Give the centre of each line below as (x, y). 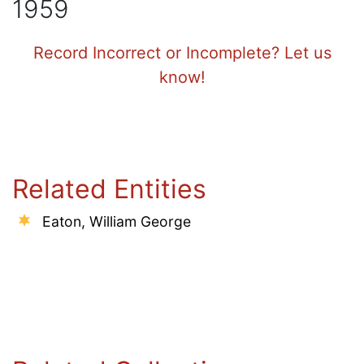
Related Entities (109, 188)
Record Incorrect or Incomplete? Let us (182, 52)
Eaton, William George (117, 221)
